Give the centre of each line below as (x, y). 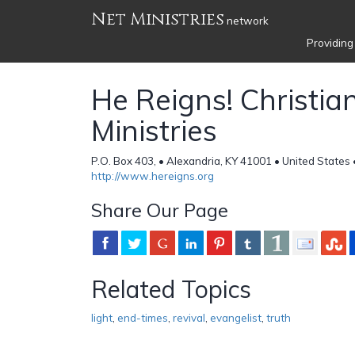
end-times (143, 317)
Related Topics (171, 289)
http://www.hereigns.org (153, 176)
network (246, 21)
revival (189, 317)
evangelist (236, 317)
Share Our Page (160, 210)
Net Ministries (158, 19)
